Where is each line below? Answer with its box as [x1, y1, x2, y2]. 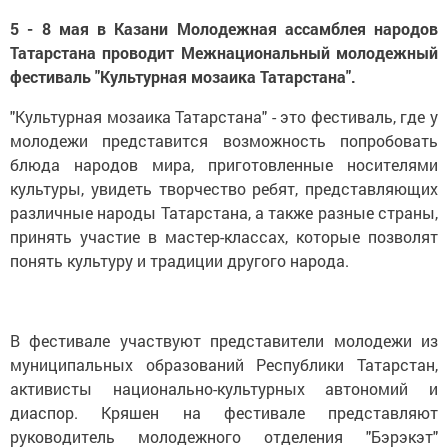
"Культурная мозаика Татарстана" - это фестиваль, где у [10, 105, 438, 127]
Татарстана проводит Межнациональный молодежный [10, 41, 438, 63]
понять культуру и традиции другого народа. [10, 249, 349, 271]
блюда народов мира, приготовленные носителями [10, 153, 438, 175]
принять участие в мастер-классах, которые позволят [10, 225, 438, 247]
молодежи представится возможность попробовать [10, 129, 438, 151]
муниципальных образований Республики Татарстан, [10, 353, 438, 375]
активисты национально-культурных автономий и [10, 377, 438, 399]
